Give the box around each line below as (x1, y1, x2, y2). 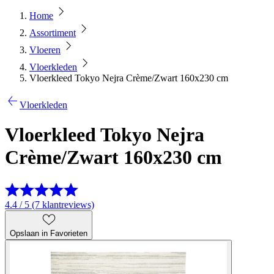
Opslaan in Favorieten (10, 228, 87, 238)
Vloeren (29, 45, 61, 55)
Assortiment (29, 28, 76, 38)
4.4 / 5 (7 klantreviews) (5, 199, 94, 210)
